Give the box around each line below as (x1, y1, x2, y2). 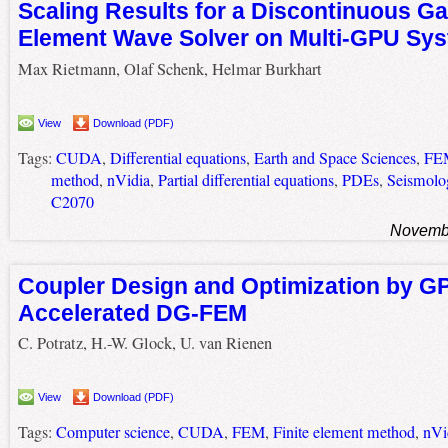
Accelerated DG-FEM (17, 299, 247, 326)
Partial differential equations (157, 168, 334, 191)
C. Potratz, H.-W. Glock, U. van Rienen (17, 332, 272, 355)
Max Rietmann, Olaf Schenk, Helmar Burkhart (17, 57, 322, 80)
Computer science (55, 421, 170, 444)
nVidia (106, 168, 150, 191)
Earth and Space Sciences (253, 146, 416, 169)
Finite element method (272, 421, 415, 444)
